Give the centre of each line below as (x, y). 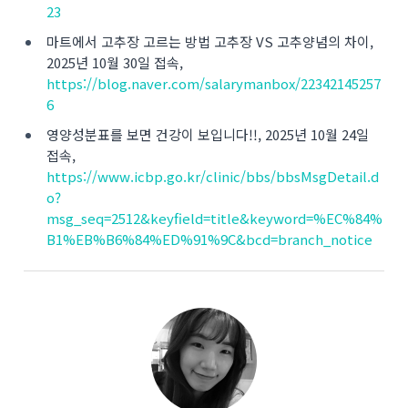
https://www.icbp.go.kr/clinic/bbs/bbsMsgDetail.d (213, 176)
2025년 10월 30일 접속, (115, 62)
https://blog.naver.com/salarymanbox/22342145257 (214, 83)
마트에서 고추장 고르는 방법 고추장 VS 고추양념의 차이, (210, 41)
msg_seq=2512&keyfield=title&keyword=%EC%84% (214, 218)
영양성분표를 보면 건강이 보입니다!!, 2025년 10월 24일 (208, 134)
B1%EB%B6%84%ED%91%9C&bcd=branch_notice (209, 239)
